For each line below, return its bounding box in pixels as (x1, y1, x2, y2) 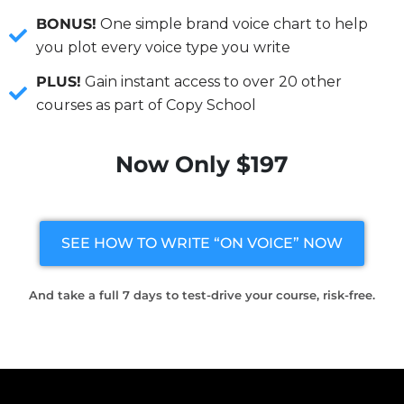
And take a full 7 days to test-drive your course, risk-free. (29, 287, 375, 302)
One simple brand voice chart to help (96, 14, 368, 32)
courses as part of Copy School (36, 96, 256, 114)
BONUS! (36, 14, 96, 32)
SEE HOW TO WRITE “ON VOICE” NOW (61, 234, 343, 252)
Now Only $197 (115, 150, 289, 178)
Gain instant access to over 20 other (81, 72, 342, 90)
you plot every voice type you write (36, 38, 290, 56)
